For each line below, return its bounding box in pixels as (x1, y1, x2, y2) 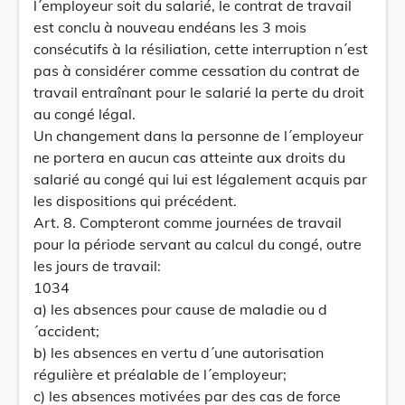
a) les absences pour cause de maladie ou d (33, 300, 327, 318)
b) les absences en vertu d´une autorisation (33, 344, 324, 362)
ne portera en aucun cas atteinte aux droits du (33, 148, 345, 166)
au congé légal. (33, 105, 136, 123)
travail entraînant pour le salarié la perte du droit (33, 83, 364, 101)
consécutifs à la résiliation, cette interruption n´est (33, 40, 368, 58)
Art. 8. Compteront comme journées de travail (33, 213, 342, 231)
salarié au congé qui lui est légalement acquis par (33, 170, 367, 188)
